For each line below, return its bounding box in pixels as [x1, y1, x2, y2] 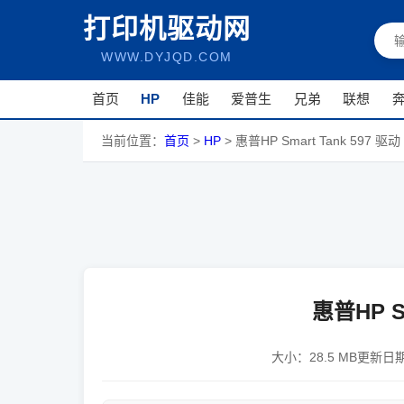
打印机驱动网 [83, 14, 251, 43]
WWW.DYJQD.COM [101, 50, 233, 64]
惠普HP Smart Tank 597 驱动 [235, 133, 400, 148]
